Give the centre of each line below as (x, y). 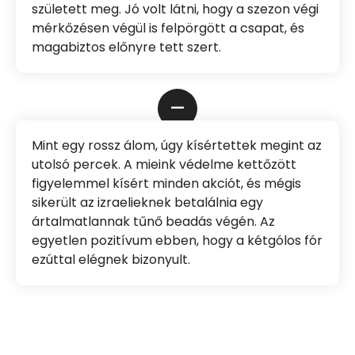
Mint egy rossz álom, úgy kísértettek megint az (177, 146)
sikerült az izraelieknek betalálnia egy (147, 203)
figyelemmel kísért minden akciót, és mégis (166, 184)
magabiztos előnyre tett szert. (126, 48)
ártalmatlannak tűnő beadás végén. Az (153, 222)
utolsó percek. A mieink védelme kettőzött (164, 165)
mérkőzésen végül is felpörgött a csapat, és (168, 29)
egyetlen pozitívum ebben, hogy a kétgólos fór (177, 241)
